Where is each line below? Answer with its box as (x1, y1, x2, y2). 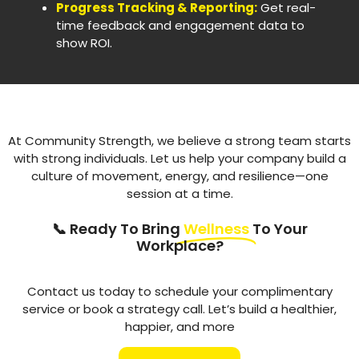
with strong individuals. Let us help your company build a (13, 149, 346, 167)
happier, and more (124, 317, 235, 335)
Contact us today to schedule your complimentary (26, 282, 333, 300)
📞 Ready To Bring (51, 218, 184, 239)
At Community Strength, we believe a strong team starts (8, 131, 351, 149)
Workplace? (135, 235, 224, 256)
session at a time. (126, 184, 233, 202)
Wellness (183, 218, 249, 239)
